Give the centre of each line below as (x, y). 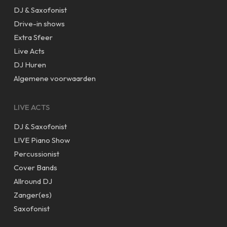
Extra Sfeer (33, 37)
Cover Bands (35, 167)
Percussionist (36, 154)
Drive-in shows (39, 23)
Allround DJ (33, 181)
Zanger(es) (32, 195)
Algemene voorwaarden (54, 78)
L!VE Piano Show (42, 140)
